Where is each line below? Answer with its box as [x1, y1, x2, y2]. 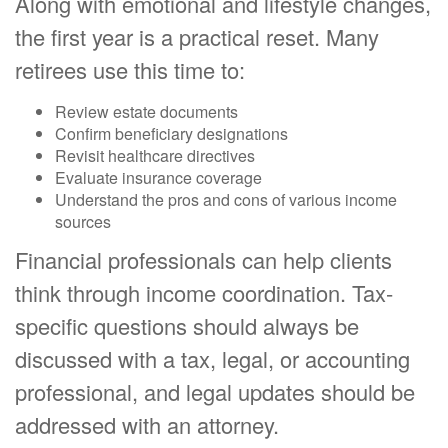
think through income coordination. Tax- [15, 277, 393, 309]
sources [55, 210, 111, 234]
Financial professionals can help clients [15, 244, 392, 276]
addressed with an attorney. [15, 409, 279, 441]
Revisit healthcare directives [55, 144, 255, 168]
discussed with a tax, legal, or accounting [15, 343, 410, 375]
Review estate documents [55, 100, 238, 124]
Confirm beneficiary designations [55, 122, 288, 146]
